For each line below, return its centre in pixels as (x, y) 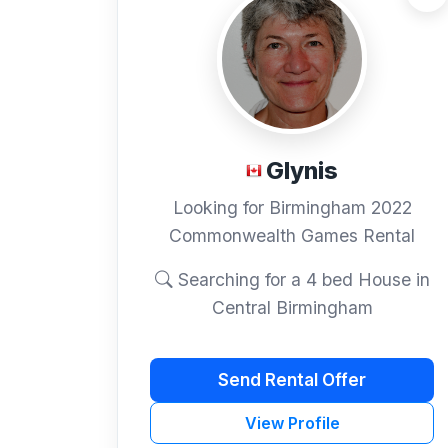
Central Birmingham (292, 308)
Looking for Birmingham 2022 (292, 208)
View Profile (292, 423)
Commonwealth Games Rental (292, 236)
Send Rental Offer (292, 379)
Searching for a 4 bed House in (301, 280)
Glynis (302, 170)
